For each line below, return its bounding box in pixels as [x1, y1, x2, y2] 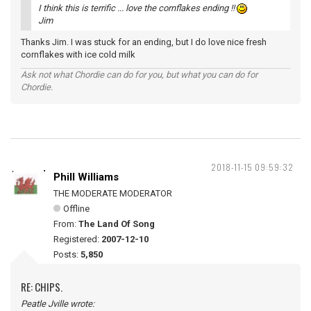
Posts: [53, 249, 81, 260]
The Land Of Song [78, 219, 155, 229]
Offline [63, 203, 90, 214]
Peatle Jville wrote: [21, 299, 94, 309]
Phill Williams [53, 171, 119, 183]
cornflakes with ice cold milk [21, 49, 146, 60]
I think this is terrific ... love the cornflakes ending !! [38, 3, 237, 13]
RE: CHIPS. [21, 279, 62, 294]
